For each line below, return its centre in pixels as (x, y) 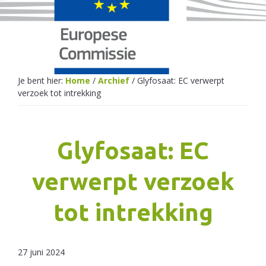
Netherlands (48, 28)
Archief (114, 81)
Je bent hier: (42, 81)
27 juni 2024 (41, 252)
